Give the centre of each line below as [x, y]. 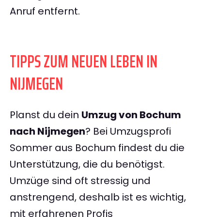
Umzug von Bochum [131, 115]
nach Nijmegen [47, 132]
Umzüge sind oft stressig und [80, 181]
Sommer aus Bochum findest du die [97, 148]
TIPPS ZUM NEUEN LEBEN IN [84, 62]
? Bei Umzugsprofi [128, 132]
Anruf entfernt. [45, 11]
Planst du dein [46, 115]
